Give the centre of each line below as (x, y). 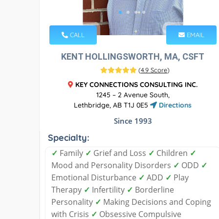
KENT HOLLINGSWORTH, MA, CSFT (133, 56)
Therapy (67, 189)
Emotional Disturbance (95, 177)
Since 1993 (133, 120)
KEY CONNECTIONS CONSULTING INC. (137, 84)
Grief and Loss (120, 153)
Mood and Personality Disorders (112, 165)
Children (172, 153)
